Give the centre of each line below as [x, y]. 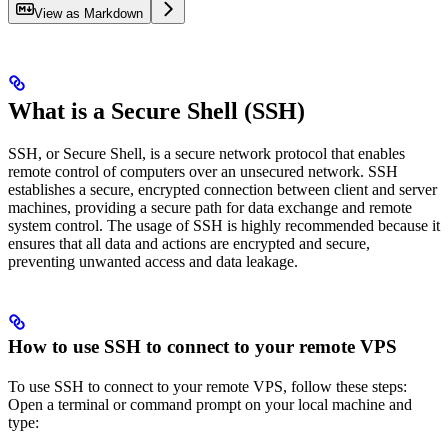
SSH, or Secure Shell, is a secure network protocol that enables [206, 154]
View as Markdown [88, 14]
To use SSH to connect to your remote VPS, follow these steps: [207, 387]
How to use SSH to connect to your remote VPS [202, 347]
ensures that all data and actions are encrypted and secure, [189, 244]
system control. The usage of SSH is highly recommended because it [224, 226]
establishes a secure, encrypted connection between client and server [222, 190]
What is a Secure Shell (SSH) [156, 111]
